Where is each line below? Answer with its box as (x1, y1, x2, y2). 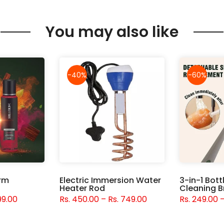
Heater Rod (59, 182, 105, 194)
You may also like (45, 21, 178, 43)
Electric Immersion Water (59, 174, 161, 186)
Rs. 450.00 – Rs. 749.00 (59, 193, 147, 205)
